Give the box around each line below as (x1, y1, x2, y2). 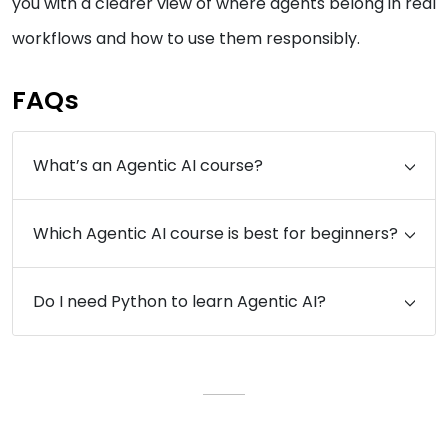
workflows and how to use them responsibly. (12, 27, 360, 51)
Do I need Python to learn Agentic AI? (33, 290, 326, 314)
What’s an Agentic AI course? (33, 154, 263, 178)
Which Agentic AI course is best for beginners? (33, 222, 398, 246)
